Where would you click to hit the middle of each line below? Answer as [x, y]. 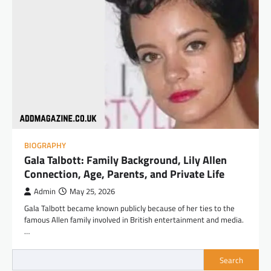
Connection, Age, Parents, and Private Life [124, 174]
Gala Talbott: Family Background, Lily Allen [126, 160]
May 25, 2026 [92, 192]
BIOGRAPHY [45, 146]
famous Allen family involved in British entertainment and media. [134, 220]
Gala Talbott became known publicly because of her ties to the [129, 208]
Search [231, 260]
